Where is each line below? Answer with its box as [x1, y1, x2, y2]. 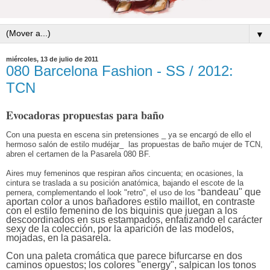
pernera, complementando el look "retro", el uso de [6, 187, 183, 197]
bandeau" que [201, 186, 261, 197]
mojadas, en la [6, 232, 69, 243]
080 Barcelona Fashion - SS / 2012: [6, 63, 233, 79]
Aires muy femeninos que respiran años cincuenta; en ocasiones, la [6, 168, 243, 178]
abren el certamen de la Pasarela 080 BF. [6, 149, 151, 159]
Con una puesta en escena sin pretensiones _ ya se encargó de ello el [6, 130, 251, 139]
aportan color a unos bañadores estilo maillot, [6, 196, 200, 207]
